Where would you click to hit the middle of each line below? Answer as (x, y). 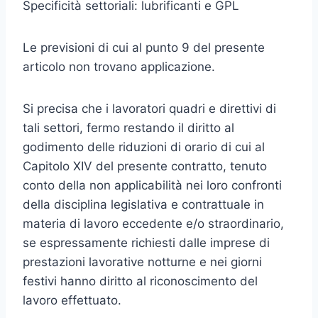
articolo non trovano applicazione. (119, 67)
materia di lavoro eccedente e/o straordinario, (153, 224)
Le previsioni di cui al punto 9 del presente (144, 48)
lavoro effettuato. (72, 300)
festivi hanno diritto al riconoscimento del (140, 281)
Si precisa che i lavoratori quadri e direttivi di (149, 109)
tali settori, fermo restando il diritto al (128, 128)
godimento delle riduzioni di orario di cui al (144, 147)
